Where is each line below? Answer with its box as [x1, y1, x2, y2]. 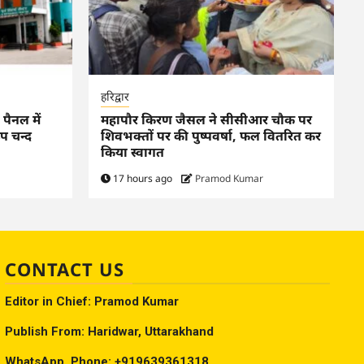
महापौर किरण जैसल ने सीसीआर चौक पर [100, 110, 312, 129]
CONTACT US [5, 257, 124, 282]
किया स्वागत [100, 143, 164, 162]
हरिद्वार [100, 89, 129, 105]
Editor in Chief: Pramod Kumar [5, 294, 179, 310]
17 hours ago [110, 171, 175, 186]
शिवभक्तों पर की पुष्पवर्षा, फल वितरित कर [100, 127, 321, 145]
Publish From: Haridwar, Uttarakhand [5, 324, 214, 340]
